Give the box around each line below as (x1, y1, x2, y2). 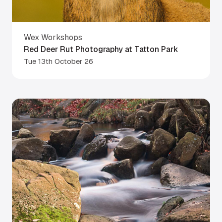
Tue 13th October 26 (24, 56, 93, 66)
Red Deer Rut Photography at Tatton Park (24, 44, 178, 55)
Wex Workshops (24, 32, 82, 43)
